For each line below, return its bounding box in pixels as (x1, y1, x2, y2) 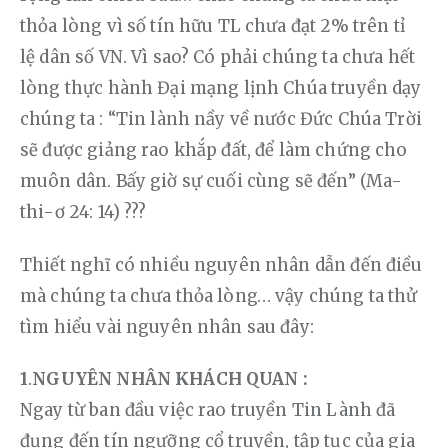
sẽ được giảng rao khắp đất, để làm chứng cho (20, 138, 412, 161)
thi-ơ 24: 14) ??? (20, 200, 147, 223)
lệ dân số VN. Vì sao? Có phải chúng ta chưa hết (20, 45, 420, 68)
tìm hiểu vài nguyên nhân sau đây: (20, 315, 314, 338)
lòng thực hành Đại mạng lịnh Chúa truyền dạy (20, 76, 426, 99)
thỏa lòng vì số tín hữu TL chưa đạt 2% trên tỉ (20, 14, 410, 37)
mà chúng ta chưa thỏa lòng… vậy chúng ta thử (20, 284, 422, 307)
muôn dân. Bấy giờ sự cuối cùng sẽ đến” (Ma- (20, 169, 403, 192)
